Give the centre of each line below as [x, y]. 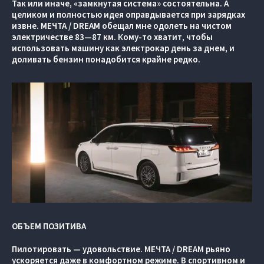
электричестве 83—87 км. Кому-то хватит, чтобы [112, 37]
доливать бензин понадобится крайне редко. [106, 59]
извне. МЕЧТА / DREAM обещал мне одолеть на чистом [122, 26]
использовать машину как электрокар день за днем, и [123, 48]
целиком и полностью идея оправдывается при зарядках [128, 14]
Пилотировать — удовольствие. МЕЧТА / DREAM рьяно [121, 249]
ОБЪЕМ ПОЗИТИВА [49, 226]
